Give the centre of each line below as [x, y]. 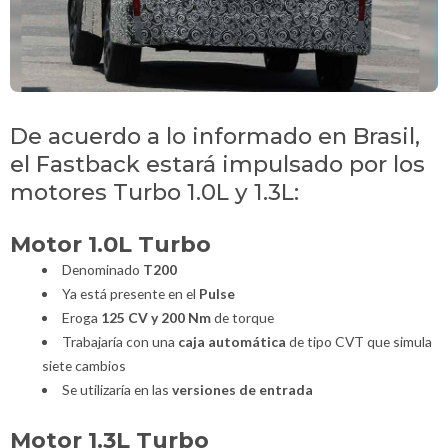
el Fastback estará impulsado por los [217, 163]
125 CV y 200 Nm [155, 317]
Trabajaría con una [119, 341]
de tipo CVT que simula [358, 341]
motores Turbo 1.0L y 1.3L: [154, 191]
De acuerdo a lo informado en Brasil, [215, 135]
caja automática [231, 341]
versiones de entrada [242, 389]
